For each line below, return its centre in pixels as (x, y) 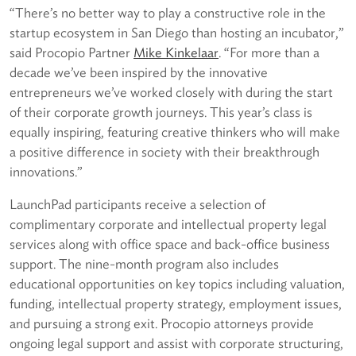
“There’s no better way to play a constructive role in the (168, 13)
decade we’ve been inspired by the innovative (139, 73)
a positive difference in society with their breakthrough (164, 152)
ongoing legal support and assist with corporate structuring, (176, 344)
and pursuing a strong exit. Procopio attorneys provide (162, 324)
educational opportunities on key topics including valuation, (177, 284)
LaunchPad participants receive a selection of (137, 205)
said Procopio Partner (72, 53)
